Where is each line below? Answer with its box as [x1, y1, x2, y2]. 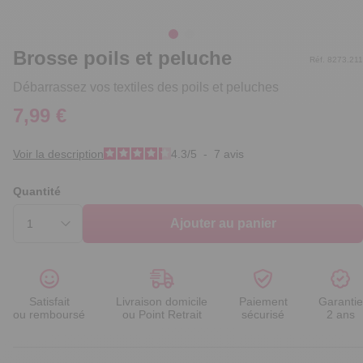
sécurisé [241, 308, 285, 322]
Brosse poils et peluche [13, 47, 232, 70]
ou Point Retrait [122, 308, 202, 322]
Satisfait [28, 295, 70, 309]
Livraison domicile [116, 295, 208, 309]
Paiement [238, 295, 288, 309]
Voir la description [13, 147, 104, 161]
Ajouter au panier [169, 216, 276, 231]
